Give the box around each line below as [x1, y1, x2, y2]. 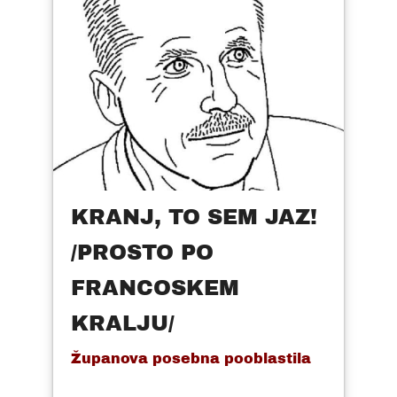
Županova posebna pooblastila [71, 350, 311, 366]
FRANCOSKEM [71, 276, 239, 300]
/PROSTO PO [71, 240, 214, 264]
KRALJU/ [71, 311, 175, 335]
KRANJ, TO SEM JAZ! [71, 205, 317, 229]
